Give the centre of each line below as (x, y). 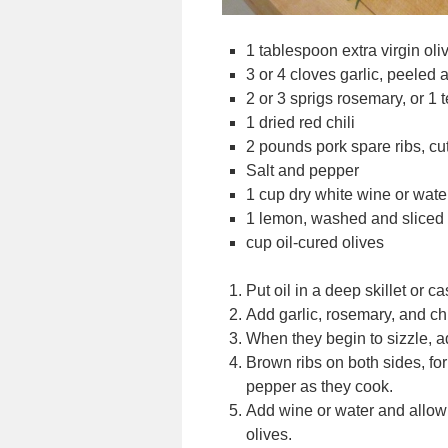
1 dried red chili (300, 122)
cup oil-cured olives (315, 242)
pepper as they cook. (319, 386)
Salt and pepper (302, 170)
